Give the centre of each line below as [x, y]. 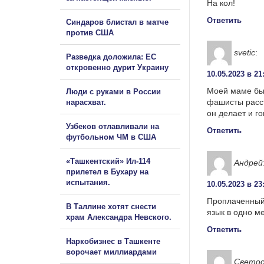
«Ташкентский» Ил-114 [108, 161]
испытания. [88, 182]
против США [90, 32]
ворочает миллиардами [111, 252]
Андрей [248, 162]
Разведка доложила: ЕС [111, 57]
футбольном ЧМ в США [111, 137]
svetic [245, 52]
